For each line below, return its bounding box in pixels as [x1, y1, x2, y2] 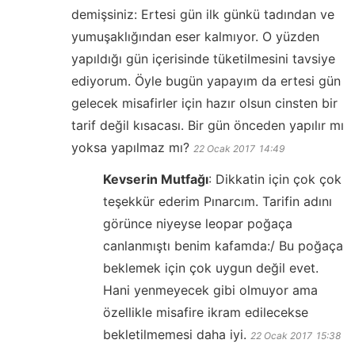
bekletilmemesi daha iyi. [103, 326, 246, 343]
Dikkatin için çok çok [216, 171, 342, 188]
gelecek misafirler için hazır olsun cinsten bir [71, 95, 338, 112]
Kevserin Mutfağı [103, 171, 208, 188]
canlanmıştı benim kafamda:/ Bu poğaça [103, 238, 343, 254]
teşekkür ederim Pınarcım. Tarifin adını [103, 193, 332, 210]
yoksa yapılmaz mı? [71, 139, 189, 156]
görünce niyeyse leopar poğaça [103, 216, 292, 232]
